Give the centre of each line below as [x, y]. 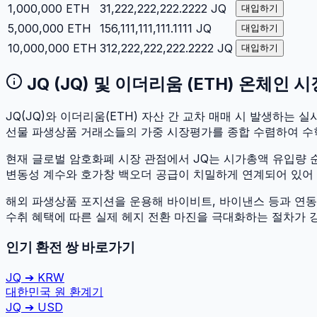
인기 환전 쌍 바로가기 [70, 248]
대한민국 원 [36, 291]
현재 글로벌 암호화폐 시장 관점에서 [99, 159]
